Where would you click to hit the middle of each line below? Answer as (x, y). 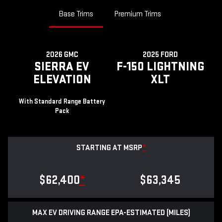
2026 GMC (62, 55)
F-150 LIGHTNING (160, 67)
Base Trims (76, 14)
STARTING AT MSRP (109, 148)
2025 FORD (160, 55)
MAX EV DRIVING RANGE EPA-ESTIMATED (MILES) (111, 213)
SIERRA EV (62, 67)
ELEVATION (62, 80)
